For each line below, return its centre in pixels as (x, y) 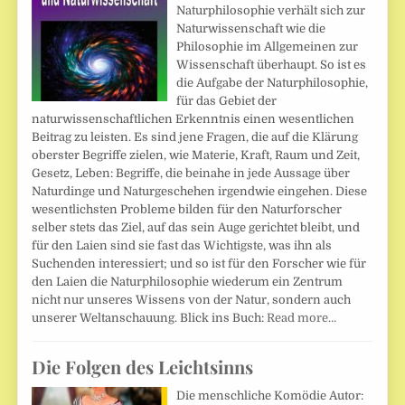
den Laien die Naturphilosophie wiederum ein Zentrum (188, 281)
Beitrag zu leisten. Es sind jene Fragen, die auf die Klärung (195, 137)
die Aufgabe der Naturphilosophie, (273, 82)
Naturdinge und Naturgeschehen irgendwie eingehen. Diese (200, 191)
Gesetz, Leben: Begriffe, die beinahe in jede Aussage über (191, 173)
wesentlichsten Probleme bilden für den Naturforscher (187, 209)
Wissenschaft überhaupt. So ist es (272, 64)
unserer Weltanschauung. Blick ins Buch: (150, 317)
